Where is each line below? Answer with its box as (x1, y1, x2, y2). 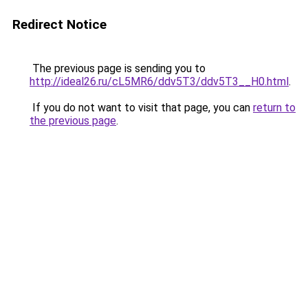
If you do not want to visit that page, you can (30, 101, 253, 114)
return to (253, 101, 296, 114)
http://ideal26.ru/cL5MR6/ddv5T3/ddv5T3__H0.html (30, 75, 289, 88)
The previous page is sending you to (30, 62, 206, 75)
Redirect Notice (12, 16, 107, 32)
